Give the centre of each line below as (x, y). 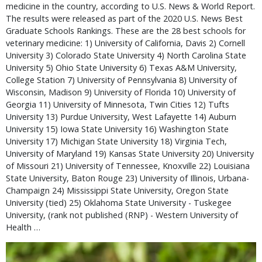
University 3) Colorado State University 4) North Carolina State (126, 55)
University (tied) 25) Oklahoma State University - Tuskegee (119, 203)
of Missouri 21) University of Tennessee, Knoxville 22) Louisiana (128, 166)
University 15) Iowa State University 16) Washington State (117, 129)
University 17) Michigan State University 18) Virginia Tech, (116, 141)
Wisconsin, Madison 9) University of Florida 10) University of (121, 92)
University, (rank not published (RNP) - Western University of (122, 215)
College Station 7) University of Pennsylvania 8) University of (121, 80)
